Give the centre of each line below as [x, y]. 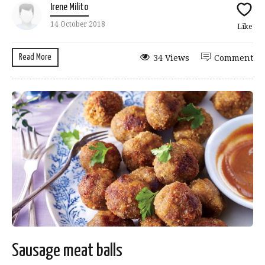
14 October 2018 [78, 24]
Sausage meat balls [67, 251]
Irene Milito [70, 7]
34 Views [171, 58]
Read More [35, 57]
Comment [234, 58]
